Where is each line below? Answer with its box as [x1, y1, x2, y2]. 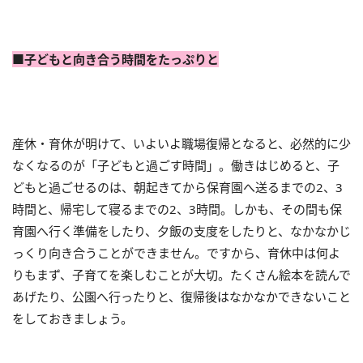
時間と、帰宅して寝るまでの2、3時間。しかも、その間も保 [12, 201, 342, 217]
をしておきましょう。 [12, 310, 133, 327]
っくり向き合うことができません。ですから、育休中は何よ [12, 245, 340, 261]
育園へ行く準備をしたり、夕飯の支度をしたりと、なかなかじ [12, 223, 351, 239]
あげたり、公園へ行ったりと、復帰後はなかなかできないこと [12, 288, 351, 305]
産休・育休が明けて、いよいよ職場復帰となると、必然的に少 [12, 135, 351, 152]
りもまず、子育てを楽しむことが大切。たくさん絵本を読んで [12, 267, 351, 283]
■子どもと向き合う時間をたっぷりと [12, 51, 219, 67]
